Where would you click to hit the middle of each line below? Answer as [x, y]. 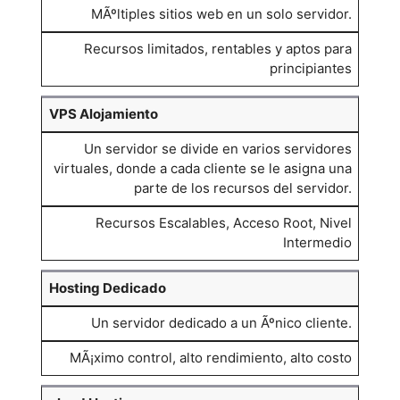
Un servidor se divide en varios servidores [217, 149]
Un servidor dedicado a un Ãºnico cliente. [221, 323]
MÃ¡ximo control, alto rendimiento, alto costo [210, 358]
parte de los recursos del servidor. [242, 188]
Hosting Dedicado [107, 288]
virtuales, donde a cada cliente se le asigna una [202, 168]
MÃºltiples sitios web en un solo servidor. [221, 14]
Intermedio [317, 242]
